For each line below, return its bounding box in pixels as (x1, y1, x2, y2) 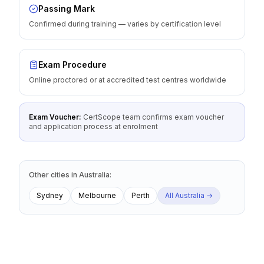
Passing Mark (38, 4, 95, 14)
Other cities (29, 170, 71, 179)
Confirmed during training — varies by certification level (29, 19, 221, 28)
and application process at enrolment (29, 122, 158, 131)
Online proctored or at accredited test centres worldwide (29, 75, 226, 84)
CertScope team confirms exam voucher (83, 113, 224, 121)
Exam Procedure (38, 60, 107, 70)
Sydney (37, 191, 63, 200)
